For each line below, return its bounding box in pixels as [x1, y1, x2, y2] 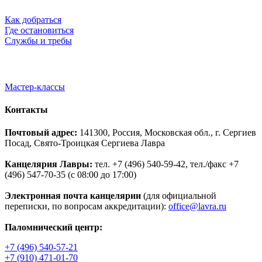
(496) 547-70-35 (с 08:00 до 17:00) [5, 170, 136, 180]
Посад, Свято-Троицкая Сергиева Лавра [5, 138, 170, 149]
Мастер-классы [5, 81, 65, 92]
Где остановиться [5, 25, 74, 36]
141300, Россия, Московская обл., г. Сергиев [77, 127, 256, 138]
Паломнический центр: [5, 222, 102, 233]
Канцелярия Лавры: [5, 159, 92, 170]
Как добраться [5, 15, 61, 25]
